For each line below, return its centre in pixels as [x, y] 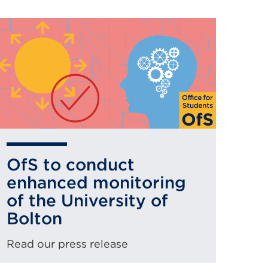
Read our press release [67, 244]
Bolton [34, 218]
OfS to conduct [71, 165]
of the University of [87, 200]
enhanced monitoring [96, 182]
